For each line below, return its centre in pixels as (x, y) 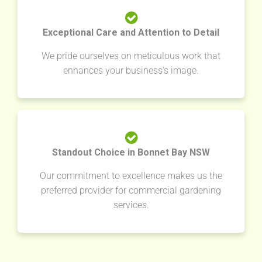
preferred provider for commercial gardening (131, 191)
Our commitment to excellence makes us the (131, 176)
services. (131, 205)
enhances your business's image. (131, 71)
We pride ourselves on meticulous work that (131, 56)
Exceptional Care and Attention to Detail (131, 33)
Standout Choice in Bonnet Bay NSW (131, 153)
